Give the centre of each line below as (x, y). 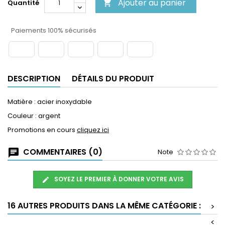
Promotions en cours (42, 130)
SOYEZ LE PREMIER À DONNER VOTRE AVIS (119, 179)
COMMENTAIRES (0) (62, 152)
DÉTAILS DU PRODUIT (113, 79)
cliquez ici (93, 130)
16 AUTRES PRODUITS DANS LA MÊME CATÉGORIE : (104, 205)
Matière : (22, 102)
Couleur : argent (34, 116)
